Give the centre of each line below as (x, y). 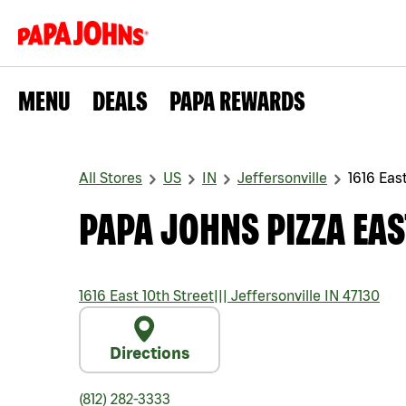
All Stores (111, 178)
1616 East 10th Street (146, 295)
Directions (150, 353)
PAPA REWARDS (237, 101)
